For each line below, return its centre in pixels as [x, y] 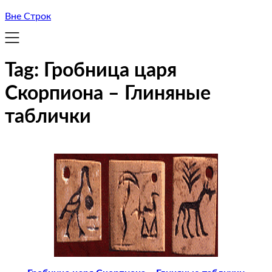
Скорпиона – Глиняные [108, 94]
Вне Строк [28, 16]
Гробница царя [110, 71]
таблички [48, 117]
